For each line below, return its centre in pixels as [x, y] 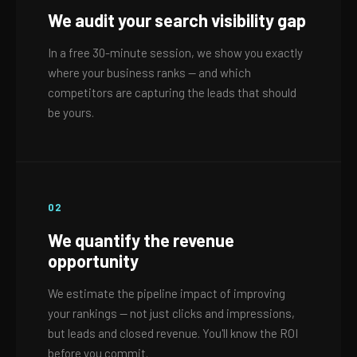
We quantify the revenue [141, 240]
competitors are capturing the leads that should [172, 92]
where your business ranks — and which [149, 73]
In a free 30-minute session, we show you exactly [175, 53]
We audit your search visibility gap [177, 20]
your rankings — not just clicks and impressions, [171, 313]
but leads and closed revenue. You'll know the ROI [173, 333]
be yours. [71, 112]
